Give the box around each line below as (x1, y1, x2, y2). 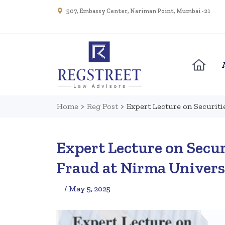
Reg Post (87, 101, 119, 111)
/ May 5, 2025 (64, 184, 110, 194)
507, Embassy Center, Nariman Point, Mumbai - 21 (66, 8, 210, 15)
